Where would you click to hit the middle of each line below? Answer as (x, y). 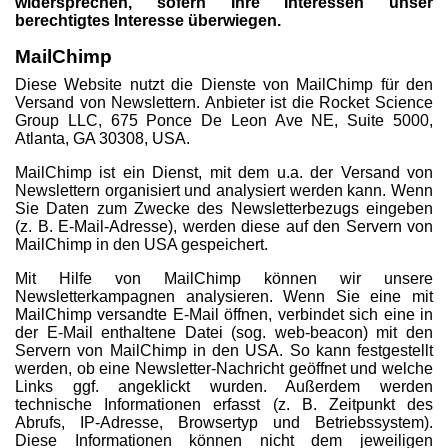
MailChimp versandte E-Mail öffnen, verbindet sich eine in (224, 314)
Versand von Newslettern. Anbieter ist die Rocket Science (224, 102)
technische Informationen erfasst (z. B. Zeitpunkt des (224, 404)
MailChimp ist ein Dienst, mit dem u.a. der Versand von (224, 172)
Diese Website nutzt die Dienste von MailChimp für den (224, 84)
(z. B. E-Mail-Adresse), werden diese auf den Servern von (224, 226)
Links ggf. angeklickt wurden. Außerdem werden (224, 386)
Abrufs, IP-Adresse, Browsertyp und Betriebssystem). (224, 422)
